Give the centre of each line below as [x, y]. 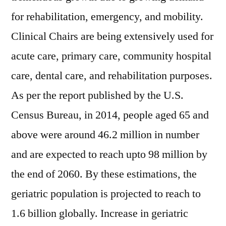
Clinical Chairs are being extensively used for [112, 36]
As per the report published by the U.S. [97, 95]
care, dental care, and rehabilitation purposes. [112, 76]
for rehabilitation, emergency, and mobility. [107, 17]
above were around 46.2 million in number [105, 135]
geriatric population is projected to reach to [106, 194]
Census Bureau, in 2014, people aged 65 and [110, 115]
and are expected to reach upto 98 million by [109, 154]
